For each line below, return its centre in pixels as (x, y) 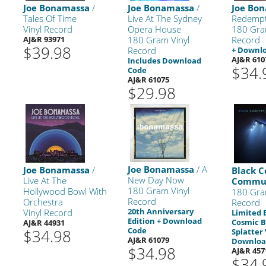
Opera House (154, 29)
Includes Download (164, 60)
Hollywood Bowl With (65, 191)
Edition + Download (164, 221)
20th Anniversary (160, 211)
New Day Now (156, 180)
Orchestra (43, 202)
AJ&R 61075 (148, 79)
